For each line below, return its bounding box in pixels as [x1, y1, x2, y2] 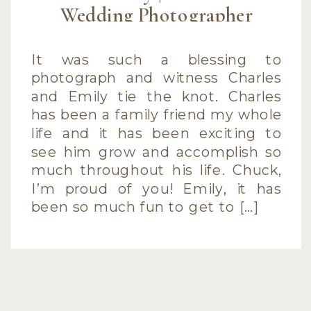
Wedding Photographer [60, 3, 253, 28]
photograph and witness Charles [31, 69, 283, 87]
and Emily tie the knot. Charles [31, 87, 283, 106]
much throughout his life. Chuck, [31, 161, 283, 179]
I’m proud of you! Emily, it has [31, 179, 283, 198]
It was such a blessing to [31, 50, 283, 68]
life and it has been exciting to [31, 124, 283, 142]
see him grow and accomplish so [31, 142, 283, 160]
